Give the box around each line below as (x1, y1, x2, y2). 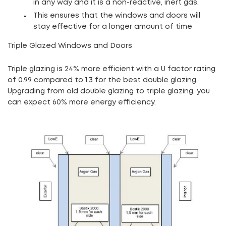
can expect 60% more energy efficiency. (8, 99, 156, 105)
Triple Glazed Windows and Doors (8, 42, 132, 49)
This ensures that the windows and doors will (33, 12, 200, 19)
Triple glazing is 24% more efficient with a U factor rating (8, 66, 215, 72)
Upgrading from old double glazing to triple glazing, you (8, 88, 210, 94)
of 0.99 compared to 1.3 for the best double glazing (8, 77, 196, 83)
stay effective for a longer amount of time (33, 23, 194, 30)
